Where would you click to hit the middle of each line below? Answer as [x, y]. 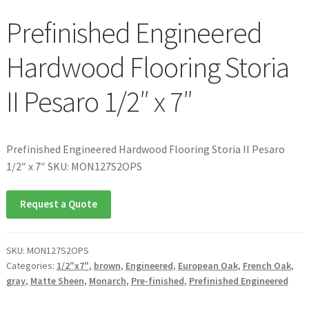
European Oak [208, 266]
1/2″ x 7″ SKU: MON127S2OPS [74, 166]
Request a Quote [58, 204]
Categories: [31, 266]
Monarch [107, 281]
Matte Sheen [57, 281]
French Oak [267, 266]
